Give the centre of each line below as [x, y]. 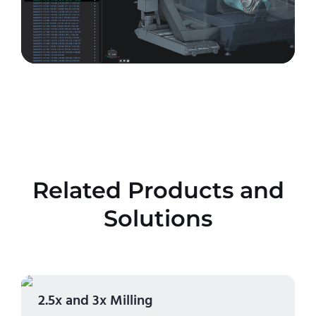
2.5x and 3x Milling [95, 301]
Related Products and [158, 190]
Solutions [158, 219]
